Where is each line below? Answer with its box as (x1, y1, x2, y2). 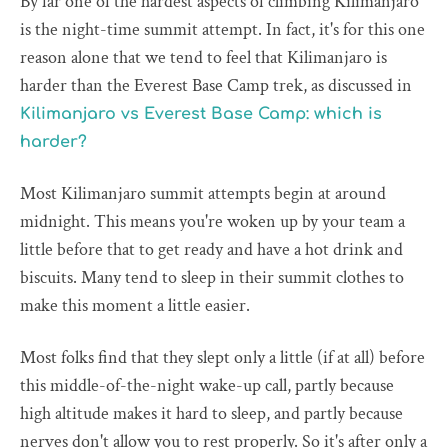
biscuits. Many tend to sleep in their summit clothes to (20, 266, 404, 290)
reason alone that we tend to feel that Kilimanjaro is (20, 46, 387, 70)
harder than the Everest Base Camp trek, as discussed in (20, 74, 412, 98)
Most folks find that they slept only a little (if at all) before (20, 346, 425, 370)
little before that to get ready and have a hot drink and (20, 238, 403, 262)
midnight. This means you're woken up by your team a (20, 210, 405, 234)
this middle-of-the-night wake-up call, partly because (20, 374, 394, 398)
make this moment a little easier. (20, 294, 250, 318)
